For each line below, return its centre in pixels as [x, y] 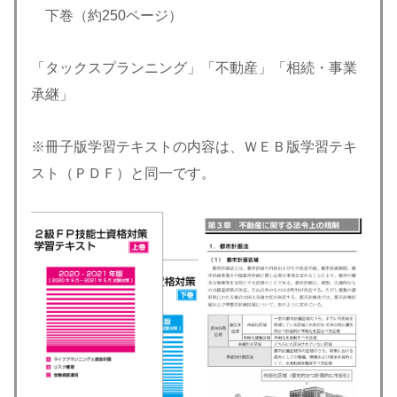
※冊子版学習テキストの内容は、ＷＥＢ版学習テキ [194, 146]
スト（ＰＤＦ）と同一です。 [123, 173]
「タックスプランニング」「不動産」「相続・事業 [194, 67]
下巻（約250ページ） [107, 16]
